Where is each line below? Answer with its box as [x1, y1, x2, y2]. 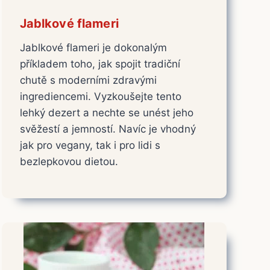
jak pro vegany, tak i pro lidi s [19, 139, 160, 151]
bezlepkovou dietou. [19, 155, 118, 168]
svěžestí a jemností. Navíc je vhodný [19, 122, 196, 135]
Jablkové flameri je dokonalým [19, 41, 167, 54]
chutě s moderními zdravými [19, 74, 157, 86]
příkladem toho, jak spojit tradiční [19, 57, 180, 70]
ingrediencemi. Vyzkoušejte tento [19, 90, 181, 102]
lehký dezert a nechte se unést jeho [19, 106, 193, 119]
